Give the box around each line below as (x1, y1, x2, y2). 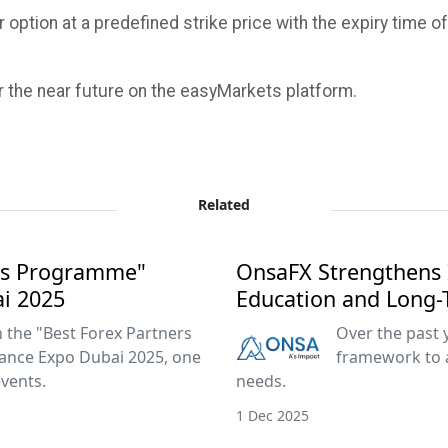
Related (198, 195, 250, 214)
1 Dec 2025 (236, 406, 309, 425)
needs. (236, 370, 286, 392)
